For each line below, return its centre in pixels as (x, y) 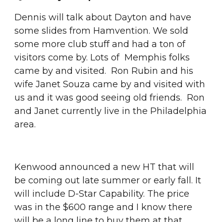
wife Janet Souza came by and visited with (110, 84)
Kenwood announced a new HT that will (105, 167)
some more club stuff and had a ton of (100, 44)
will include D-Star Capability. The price (102, 194)
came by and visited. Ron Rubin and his (104, 71)
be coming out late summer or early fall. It (108, 180)
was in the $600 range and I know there (104, 207)
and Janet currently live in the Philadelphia (111, 111)
